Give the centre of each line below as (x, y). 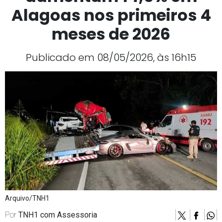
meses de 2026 (111, 34)
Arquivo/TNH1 (27, 198)
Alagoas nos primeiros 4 (111, 15)
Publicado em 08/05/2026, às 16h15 (111, 58)
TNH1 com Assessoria (58, 215)
